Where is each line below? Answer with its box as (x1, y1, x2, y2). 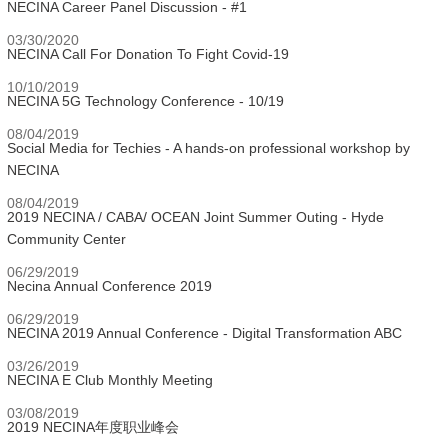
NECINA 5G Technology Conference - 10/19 (7, 93, 284, 109)
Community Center (7, 231, 126, 247)
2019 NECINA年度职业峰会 (7, 419, 179, 435)
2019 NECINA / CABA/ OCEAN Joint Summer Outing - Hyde (7, 209, 384, 225)
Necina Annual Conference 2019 (7, 278, 212, 294)
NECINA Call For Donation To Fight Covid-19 (7, 46, 289, 62)
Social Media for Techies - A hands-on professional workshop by (7, 140, 410, 156)
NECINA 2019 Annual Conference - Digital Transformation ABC (7, 325, 402, 341)
